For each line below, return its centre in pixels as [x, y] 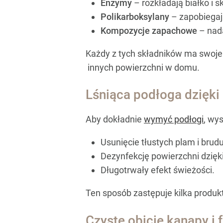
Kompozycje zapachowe [149, 30]
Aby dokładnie [115, 119]
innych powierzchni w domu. [143, 67]
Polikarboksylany [135, 16]
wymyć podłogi [174, 119]
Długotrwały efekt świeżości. [158, 170]
